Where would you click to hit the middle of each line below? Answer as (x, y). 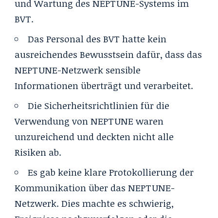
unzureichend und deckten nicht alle (94, 136)
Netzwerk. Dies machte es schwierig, (94, 203)
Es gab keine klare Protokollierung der (111, 172)
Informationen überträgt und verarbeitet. (104, 85)
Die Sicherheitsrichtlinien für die (99, 105)
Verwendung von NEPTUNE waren (89, 121)
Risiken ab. (38, 152)
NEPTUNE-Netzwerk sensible (78, 70)
